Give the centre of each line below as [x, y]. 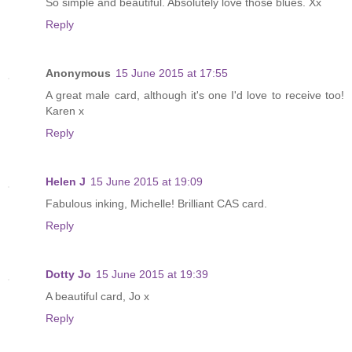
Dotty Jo [68, 274]
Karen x [65, 110]
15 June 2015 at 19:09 [147, 181]
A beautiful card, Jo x [97, 296]
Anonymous [78, 73]
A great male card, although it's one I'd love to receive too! [195, 95]
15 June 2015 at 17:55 [172, 73]
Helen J [66, 181]
